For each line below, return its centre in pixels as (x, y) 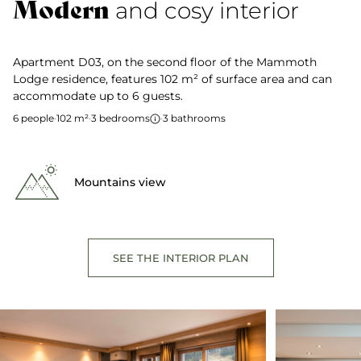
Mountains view (120, 182)
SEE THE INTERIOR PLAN (180, 257)
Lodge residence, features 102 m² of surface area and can (172, 79)
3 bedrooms (120, 118)
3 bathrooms (194, 118)
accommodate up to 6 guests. (98, 96)
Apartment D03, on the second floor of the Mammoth (165, 62)
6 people (33, 118)
